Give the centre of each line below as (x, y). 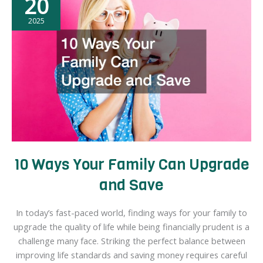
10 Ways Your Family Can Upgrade (131, 164)
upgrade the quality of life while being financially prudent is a (131, 227)
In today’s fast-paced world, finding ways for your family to (131, 213)
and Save (131, 185)
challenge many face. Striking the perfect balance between (131, 241)
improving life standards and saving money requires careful (131, 255)
